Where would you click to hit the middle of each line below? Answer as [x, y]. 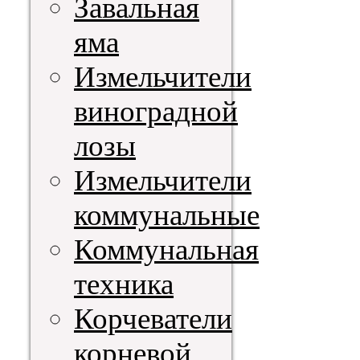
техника [124, 284]
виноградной [156, 112]
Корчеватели [153, 319]
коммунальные [167, 215]
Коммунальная [166, 250]
